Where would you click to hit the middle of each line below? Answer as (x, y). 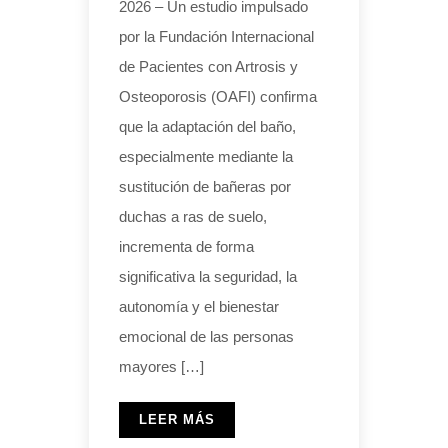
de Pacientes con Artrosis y (208, 67)
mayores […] (161, 367)
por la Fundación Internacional (216, 37)
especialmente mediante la (206, 157)
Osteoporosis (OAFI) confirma (218, 97)
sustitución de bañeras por (205, 187)
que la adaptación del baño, (207, 127)
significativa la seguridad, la (208, 277)
